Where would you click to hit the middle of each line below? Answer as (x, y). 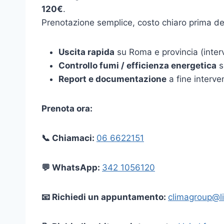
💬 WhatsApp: (72, 167)
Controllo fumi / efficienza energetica (137, 65)
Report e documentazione (112, 79)
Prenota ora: (67, 108)
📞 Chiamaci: (69, 138)
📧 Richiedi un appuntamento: (105, 197)
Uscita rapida (86, 52)
